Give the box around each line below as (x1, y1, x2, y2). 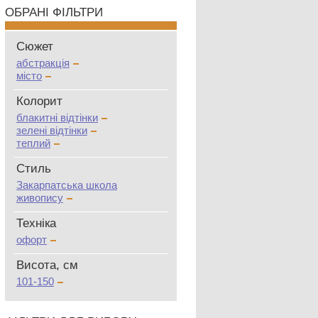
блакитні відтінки (16, 111, 98, 124)
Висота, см (16, 258, 78, 272)
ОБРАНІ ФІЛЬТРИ (5, 6, 103, 19)
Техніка (16, 216, 56, 230)
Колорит (16, 94, 62, 108)
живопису (16, 192, 63, 204)
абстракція (16, 57, 70, 69)
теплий (16, 137, 50, 149)
